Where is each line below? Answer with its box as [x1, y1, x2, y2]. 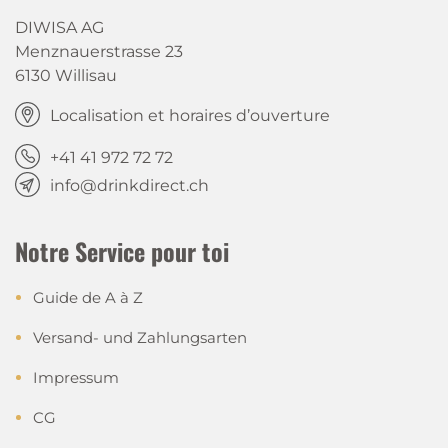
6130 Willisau [15, 66, 117, 85]
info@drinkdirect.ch [50, 176, 209, 195]
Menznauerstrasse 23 [15, 42, 183, 61]
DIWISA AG [15, 18, 104, 37]
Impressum [33, 368, 119, 387]
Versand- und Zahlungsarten [33, 328, 247, 347]
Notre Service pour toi [15, 233, 229, 269]
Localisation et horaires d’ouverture [50, 106, 330, 125]
